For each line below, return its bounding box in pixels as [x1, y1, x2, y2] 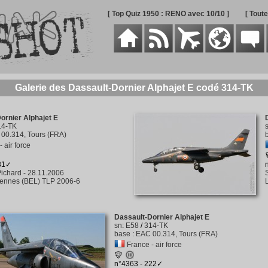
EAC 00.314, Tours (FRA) [135, 230, 218, 238]
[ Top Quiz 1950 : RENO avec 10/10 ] [107, 10, 229, 18]
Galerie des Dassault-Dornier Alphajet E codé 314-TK [14, 83, 254, 93]
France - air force [126, 240, 182, 249]
